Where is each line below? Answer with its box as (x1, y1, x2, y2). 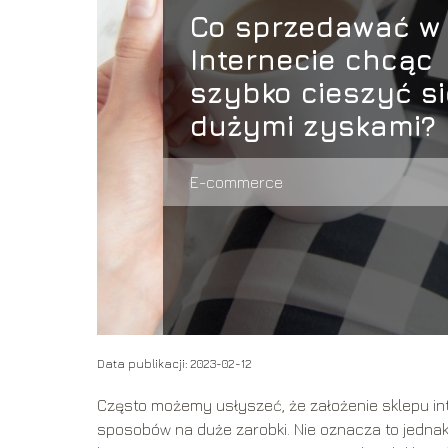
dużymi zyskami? (189, 108, 436, 142)
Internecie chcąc (189, 42, 433, 76)
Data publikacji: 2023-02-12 (97, 356, 252, 372)
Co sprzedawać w (189, 9, 440, 43)
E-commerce (189, 172, 283, 191)
